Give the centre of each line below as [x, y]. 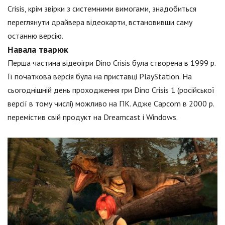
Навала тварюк [38, 49]
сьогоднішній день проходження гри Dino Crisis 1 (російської [111, 90]
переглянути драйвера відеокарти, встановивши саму [100, 22]
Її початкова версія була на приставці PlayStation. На [100, 76]
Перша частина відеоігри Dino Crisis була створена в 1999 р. [111, 63]
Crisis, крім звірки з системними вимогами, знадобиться [102, 9]
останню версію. [35, 36]
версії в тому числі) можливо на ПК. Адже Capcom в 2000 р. [111, 103]
